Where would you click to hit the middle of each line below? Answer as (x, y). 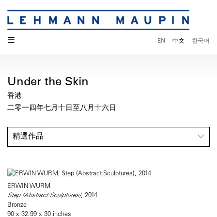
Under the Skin (48, 81)
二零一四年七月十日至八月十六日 (62, 108)
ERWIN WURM (29, 186)
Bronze (17, 204)
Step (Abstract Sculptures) (44, 195)
